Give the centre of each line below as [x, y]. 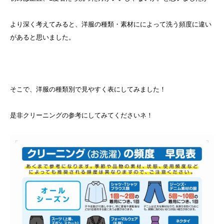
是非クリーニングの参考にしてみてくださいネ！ [81, 115]
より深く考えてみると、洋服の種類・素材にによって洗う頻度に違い [111, 24]
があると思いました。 [42, 37]
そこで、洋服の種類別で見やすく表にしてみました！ [88, 89]
